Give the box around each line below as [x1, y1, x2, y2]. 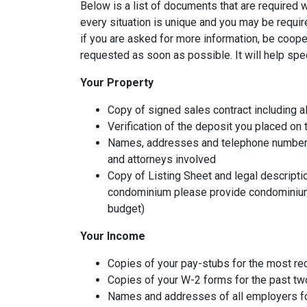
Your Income [80, 230, 145, 243]
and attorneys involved [108, 153, 216, 167]
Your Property [80, 76, 153, 90]
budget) [108, 202, 145, 216]
